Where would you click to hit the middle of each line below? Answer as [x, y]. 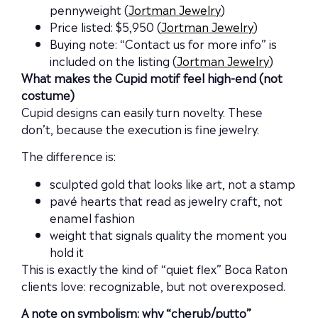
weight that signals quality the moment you [168, 234]
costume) [48, 95]
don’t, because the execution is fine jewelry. [140, 129]
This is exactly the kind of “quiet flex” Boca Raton [154, 268]
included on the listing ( [113, 61]
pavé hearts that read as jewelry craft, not [166, 200]
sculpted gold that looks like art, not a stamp [172, 183]
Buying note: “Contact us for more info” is [163, 44]
